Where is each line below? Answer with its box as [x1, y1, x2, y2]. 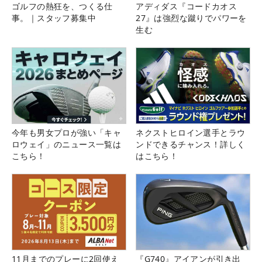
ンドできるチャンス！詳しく [136, 139, 246, 150]
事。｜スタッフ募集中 [12, 12, 96, 23]
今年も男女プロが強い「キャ [12, 127, 122, 139]
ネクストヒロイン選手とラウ [136, 127, 246, 139]
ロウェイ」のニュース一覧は [12, 139, 122, 150]
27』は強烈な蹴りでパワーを [136, 12, 247, 23]
